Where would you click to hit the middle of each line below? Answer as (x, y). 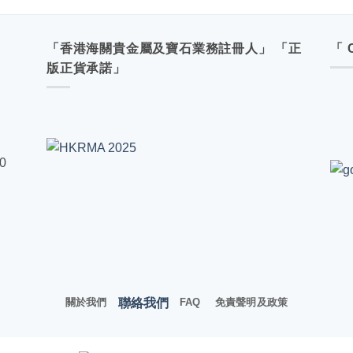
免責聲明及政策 (251, 303)
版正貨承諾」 (86, 68)
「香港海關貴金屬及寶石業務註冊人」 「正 (174, 48)
